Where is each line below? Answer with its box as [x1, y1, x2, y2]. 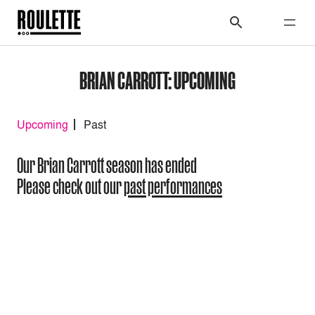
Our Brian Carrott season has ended [17, 154, 197, 177]
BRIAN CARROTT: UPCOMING [79, 67, 236, 93]
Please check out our [17, 175, 124, 198]
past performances [124, 175, 222, 198]
